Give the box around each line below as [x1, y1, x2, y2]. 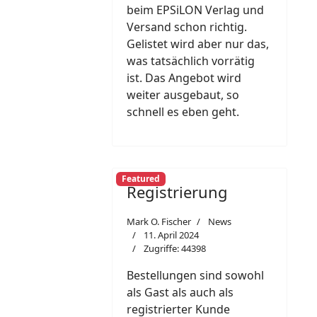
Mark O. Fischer [127, 214, 191, 228]
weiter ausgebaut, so [127, 86, 239, 103]
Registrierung [127, 180, 228, 202]
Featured [121, 173, 160, 185]
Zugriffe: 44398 [144, 241, 206, 255]
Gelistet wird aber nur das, [127, 35, 269, 52]
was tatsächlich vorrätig [127, 52, 255, 69]
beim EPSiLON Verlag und [127, 1, 264, 18]
